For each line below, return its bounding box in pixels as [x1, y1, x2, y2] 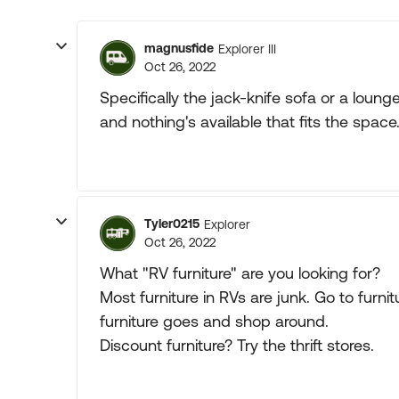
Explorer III [218, 41, 276, 56]
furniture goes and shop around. [100, 312, 329, 330]
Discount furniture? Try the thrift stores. [100, 336, 374, 354]
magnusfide [144, 41, 214, 55]
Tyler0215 [144, 216, 199, 231]
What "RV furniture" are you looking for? [100, 264, 380, 282]
